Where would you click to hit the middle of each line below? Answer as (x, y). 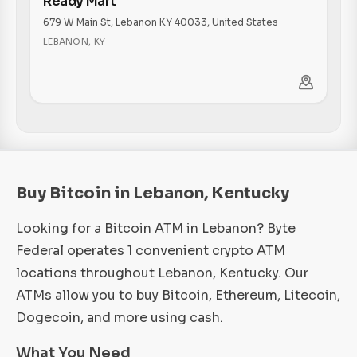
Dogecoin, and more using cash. (120, 318)
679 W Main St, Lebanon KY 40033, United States (161, 22)
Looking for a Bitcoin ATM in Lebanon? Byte (156, 228)
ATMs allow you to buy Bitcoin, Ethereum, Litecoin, (178, 295)
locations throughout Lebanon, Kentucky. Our (162, 273)
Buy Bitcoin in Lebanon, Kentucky (153, 193)
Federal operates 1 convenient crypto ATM (151, 251)
